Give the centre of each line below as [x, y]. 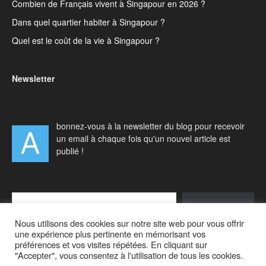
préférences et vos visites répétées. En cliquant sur [111, 244]
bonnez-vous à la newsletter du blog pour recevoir [151, 126]
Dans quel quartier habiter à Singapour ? [88, 22]
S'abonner [218, 207]
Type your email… [26, 191]
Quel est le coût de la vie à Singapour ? [86, 40]
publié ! [70, 151]
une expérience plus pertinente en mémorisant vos [110, 234]
